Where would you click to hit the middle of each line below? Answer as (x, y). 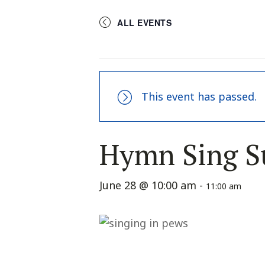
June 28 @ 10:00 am (148, 185)
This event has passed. (199, 96)
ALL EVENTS (144, 22)
